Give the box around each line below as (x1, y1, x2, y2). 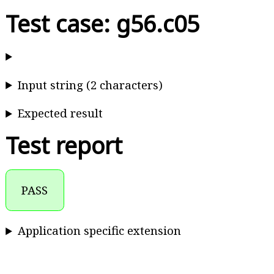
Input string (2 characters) (18, 76, 163, 92)
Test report (6, 130, 123, 161)
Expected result (18, 105, 103, 121)
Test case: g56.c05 (6, 8, 200, 40)
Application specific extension (18, 223, 182, 239)
